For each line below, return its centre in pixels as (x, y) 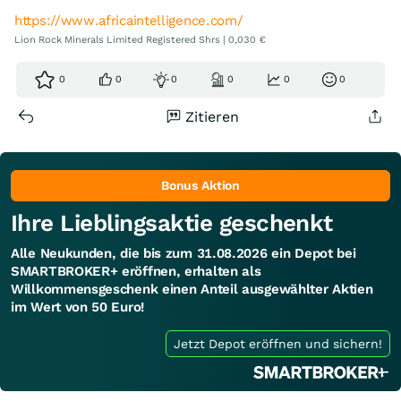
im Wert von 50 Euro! (77, 307)
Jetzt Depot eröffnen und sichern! (278, 344)
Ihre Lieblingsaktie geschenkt (172, 223)
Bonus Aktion (200, 185)
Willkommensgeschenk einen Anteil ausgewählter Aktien (192, 289)
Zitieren (212, 117)
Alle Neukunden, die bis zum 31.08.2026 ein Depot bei (183, 253)
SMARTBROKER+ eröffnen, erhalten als (136, 271)
